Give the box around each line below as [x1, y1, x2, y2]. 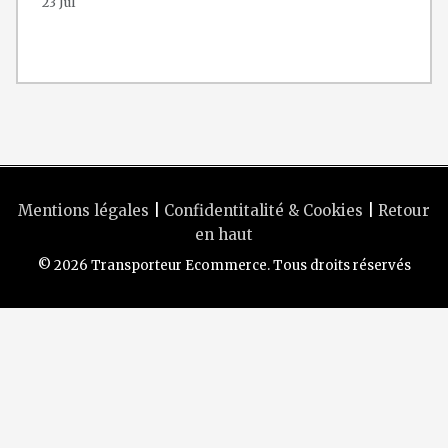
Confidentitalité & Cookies [164, 201, 363, 220]
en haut [195, 225, 253, 244]
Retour [378, 201, 430, 220]
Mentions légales [18, 201, 149, 220]
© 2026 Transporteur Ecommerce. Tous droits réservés [37, 257, 411, 274]
